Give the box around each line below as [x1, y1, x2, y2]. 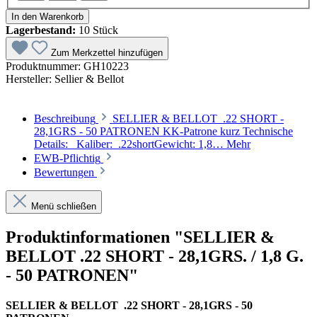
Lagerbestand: [6, 24, 76, 37]
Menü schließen [31, 201, 96, 212]
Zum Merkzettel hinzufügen [51, 47, 163, 59]
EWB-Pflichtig [34, 152, 100, 165]
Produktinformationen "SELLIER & [6, 228, 275, 247]
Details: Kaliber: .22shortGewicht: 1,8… [34, 138, 226, 151]
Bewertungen [34, 166, 97, 179]
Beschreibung [34, 113, 96, 125]
